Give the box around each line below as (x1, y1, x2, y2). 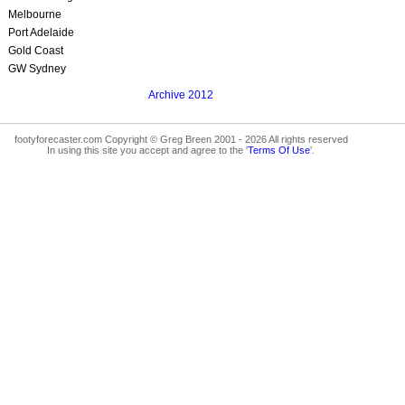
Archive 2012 (148, 88, 213, 101)
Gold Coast (8, 43, 63, 57)
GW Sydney (8, 61, 66, 75)
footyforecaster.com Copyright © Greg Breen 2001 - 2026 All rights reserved (14, 133, 348, 145)
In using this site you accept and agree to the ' (47, 144, 248, 155)
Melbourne (8, 7, 61, 21)
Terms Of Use (248, 144, 310, 155)
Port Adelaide (8, 25, 74, 39)
